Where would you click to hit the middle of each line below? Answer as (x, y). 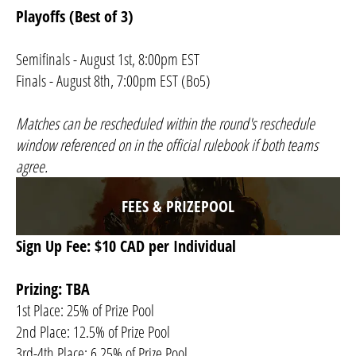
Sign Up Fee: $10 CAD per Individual (126, 246)
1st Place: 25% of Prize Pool (85, 310)
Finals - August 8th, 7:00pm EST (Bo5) (113, 81)
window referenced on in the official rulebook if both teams (167, 145)
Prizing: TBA (53, 288)
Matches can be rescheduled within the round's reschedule (165, 124)
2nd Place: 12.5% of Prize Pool (93, 331)
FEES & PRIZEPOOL (178, 206)
